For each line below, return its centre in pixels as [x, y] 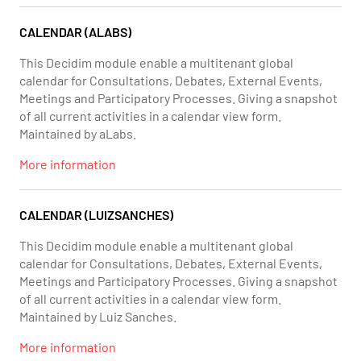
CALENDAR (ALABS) [75, 32]
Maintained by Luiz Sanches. [98, 316]
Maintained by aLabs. [78, 133]
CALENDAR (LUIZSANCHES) [96, 215]
